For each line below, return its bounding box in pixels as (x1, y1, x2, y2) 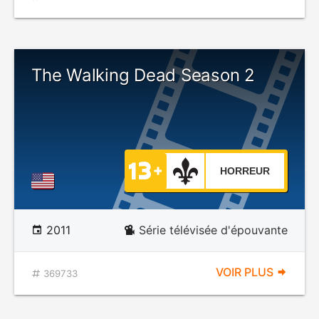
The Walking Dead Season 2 (31, 65, 255, 85)
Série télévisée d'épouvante (139, 223, 288, 237)
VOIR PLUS (216, 265, 276, 279)
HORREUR (220, 165, 270, 177)
